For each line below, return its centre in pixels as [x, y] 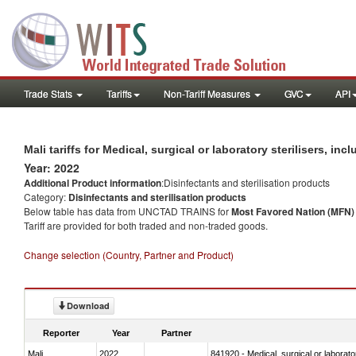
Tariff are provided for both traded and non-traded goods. [146, 225]
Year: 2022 [52, 168]
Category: [46, 197]
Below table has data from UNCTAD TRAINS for [128, 211]
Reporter [61, 333]
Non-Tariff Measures [208, 93]
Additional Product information [93, 183]
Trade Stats [49, 93]
